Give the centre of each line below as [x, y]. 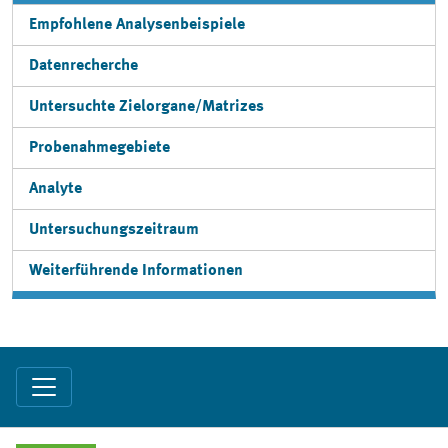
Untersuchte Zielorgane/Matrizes [146, 107]
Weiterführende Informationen [136, 271]
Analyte [55, 189]
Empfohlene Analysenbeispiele [137, 25]
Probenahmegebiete [99, 148]
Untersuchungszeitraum [114, 230]
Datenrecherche [83, 66]
